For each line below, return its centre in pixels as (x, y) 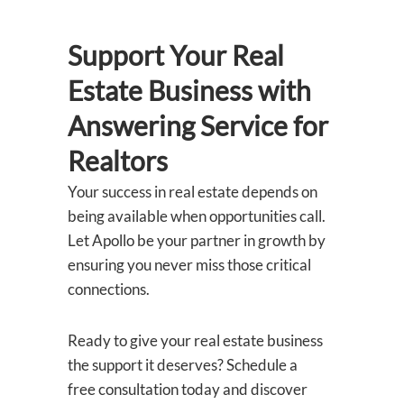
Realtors (118, 161)
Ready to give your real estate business (195, 341)
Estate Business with (189, 91)
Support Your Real (176, 55)
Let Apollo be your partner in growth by (197, 241)
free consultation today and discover (188, 390)
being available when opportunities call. (197, 216)
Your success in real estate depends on (193, 192)
